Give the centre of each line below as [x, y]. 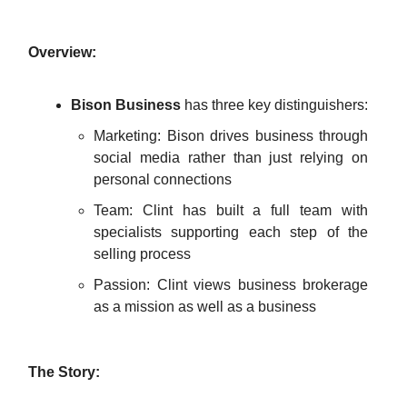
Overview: [64, 52]
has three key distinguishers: [274, 104]
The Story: [64, 372]
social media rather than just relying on [231, 157]
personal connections [164, 179]
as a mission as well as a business [205, 306]
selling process [142, 253]
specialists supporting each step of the [231, 232]
